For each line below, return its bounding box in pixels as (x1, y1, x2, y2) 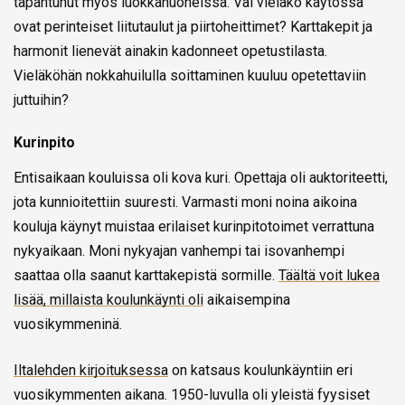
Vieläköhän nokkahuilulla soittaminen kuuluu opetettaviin (14, 66, 366, 84)
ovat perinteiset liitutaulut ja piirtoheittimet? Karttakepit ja (14, 17, 372, 35)
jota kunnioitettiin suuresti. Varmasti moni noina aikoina (14, 193, 357, 211)
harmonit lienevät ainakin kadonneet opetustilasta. (14, 42, 327, 60)
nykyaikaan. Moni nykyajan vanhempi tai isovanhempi (14, 241, 344, 259)
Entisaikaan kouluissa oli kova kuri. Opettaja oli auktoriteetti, (14, 168, 388, 186)
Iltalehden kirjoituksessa (14, 361, 168, 379)
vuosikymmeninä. (14, 315, 122, 333)
